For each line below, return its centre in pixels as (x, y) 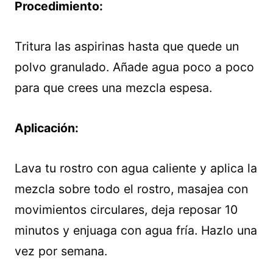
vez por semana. (61, 251)
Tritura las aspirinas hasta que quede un (127, 47)
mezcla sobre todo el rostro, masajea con (131, 189)
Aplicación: (47, 128)
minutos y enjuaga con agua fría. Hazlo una (136, 231)
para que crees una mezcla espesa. (113, 88)
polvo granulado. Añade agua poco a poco (134, 67)
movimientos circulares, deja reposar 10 (126, 210)
